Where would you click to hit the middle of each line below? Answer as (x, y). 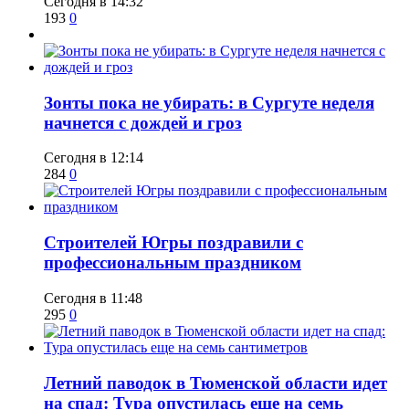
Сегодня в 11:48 (93, 298)
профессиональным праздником (173, 263)
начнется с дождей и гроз (143, 122)
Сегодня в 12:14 (94, 158)
